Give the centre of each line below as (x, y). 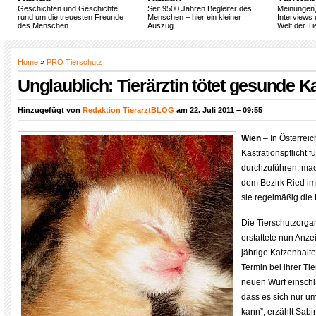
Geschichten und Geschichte (68, 8)
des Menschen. (44, 25)
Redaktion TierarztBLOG (128, 110)
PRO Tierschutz (74, 62)
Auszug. (162, 25)
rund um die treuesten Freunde (71, 17)
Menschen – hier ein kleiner (194, 17)
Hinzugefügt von (50, 110)
